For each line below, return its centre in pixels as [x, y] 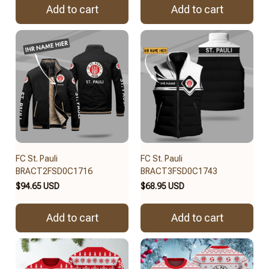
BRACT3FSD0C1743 [179, 171]
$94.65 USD [38, 186]
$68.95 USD [162, 186]
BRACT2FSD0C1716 [54, 171]
